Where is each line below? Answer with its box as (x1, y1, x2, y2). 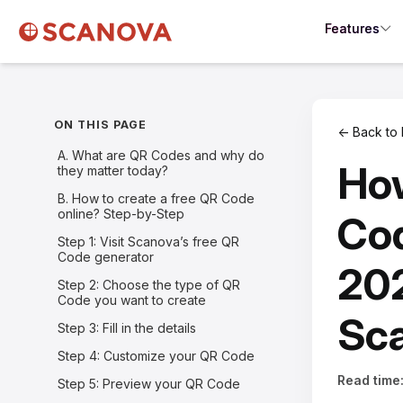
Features (325, 20, 380, 36)
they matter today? (58, 162, 169, 178)
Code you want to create (58, 291, 207, 308)
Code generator (58, 248, 155, 264)
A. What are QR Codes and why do (58, 147, 265, 163)
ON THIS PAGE (53, 118, 147, 131)
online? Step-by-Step (58, 205, 185, 221)
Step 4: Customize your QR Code (58, 347, 255, 363)
